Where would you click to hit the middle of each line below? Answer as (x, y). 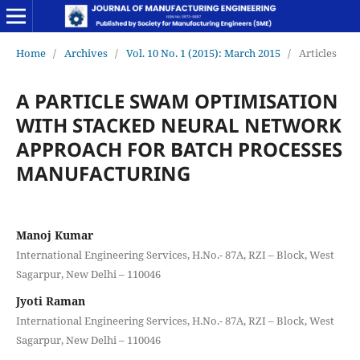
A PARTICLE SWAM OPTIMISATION (177, 100)
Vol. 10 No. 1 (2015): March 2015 (203, 53)
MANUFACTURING (103, 173)
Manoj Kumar (54, 235)
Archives (86, 53)
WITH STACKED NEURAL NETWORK (178, 125)
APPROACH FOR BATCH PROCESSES (179, 149)
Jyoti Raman (50, 301)
